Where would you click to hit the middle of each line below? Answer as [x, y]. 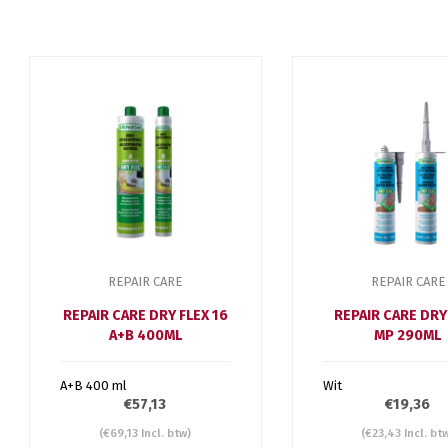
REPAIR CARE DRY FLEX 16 [145, 315]
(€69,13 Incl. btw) [145, 432]
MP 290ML [408, 335]
